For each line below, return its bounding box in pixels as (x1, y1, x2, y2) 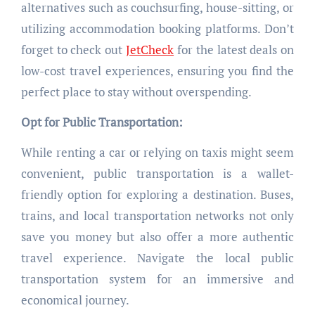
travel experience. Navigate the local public (20, 250, 295, 266)
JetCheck (126, 41, 174, 58)
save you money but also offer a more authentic (20, 229, 295, 245)
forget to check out (20, 41, 127, 58)
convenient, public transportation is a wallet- (20, 165, 295, 182)
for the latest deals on (174, 41, 295, 58)
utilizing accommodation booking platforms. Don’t (20, 20, 295, 37)
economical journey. (20, 292, 129, 309)
